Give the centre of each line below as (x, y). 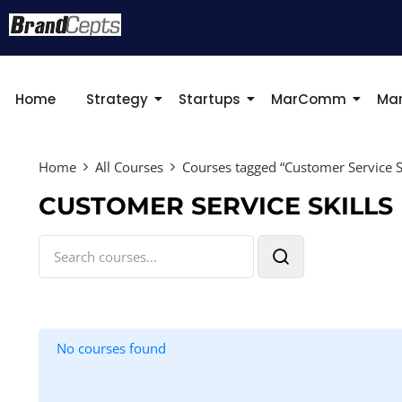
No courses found (111, 348)
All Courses (129, 167)
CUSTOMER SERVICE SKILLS (216, 206)
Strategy (117, 99)
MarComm (309, 99)
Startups (210, 99)
